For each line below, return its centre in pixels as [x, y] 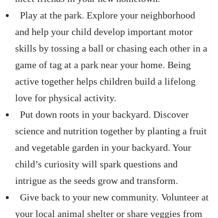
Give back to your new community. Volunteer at [112, 197]
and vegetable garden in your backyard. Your [103, 148]
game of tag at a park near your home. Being [103, 65]
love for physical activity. [66, 98]
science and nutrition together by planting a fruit [111, 131]
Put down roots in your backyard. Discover [102, 115]
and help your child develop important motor [104, 32]
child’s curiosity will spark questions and [96, 164]
